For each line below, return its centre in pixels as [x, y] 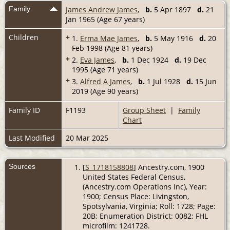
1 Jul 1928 [166, 81]
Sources [23, 166]
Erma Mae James [109, 38]
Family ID [24, 110]
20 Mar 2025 [87, 138]
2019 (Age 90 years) [105, 91]
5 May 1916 [176, 38]
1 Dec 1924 [152, 60]
